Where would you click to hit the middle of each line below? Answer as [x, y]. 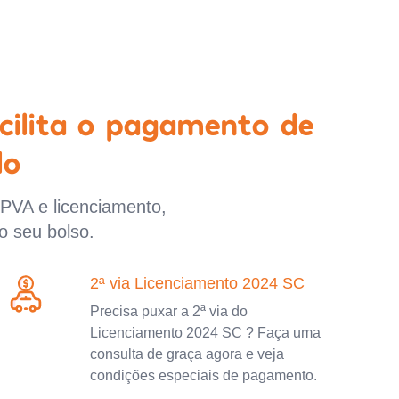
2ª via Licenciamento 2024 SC [198, 283]
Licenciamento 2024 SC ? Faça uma [206, 332]
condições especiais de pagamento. [204, 375]
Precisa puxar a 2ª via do [169, 311]
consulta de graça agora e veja [187, 354]
